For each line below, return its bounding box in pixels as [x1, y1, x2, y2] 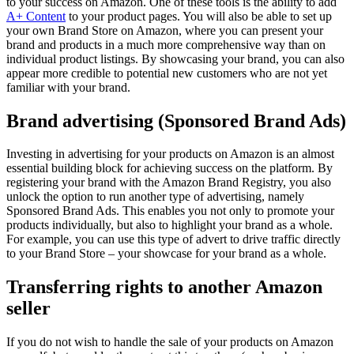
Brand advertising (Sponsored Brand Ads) [6, 110, 346, 131]
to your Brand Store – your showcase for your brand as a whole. [6, 247, 326, 261]
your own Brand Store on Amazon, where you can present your [6, 23, 323, 37]
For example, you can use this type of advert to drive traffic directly [6, 232, 341, 247]
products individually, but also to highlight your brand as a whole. [6, 218, 333, 232]
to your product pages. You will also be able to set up [66, 9, 332, 23]
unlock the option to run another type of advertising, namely [6, 190, 304, 204]
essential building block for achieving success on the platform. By [6, 161, 333, 175]
